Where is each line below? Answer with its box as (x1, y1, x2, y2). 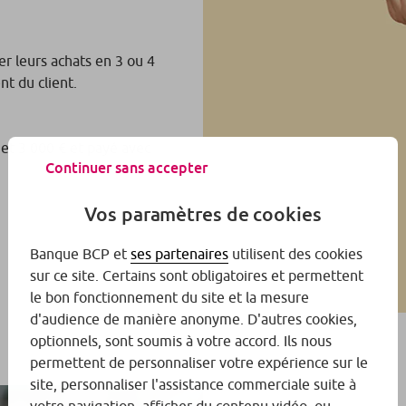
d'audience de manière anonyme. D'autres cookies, (30, 311, 357, 328)
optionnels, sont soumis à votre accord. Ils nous (30, 333, 332, 350)
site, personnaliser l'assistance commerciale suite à (30, 376, 356, 393)
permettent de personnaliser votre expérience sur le (30, 354, 368, 372)
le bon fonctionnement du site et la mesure (30, 289, 309, 306)
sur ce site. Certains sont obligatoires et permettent (30, 267, 363, 285)
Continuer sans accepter (45, 158, 208, 177)
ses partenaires (130, 246, 228, 263)
